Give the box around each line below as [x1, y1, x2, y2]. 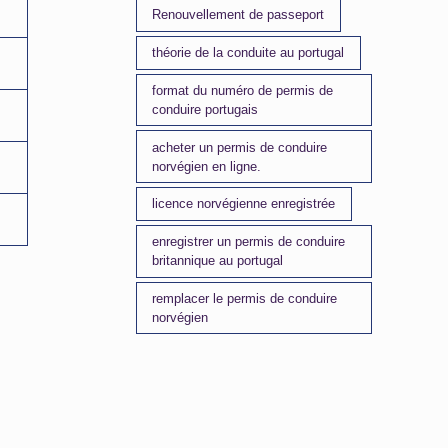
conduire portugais [152, 101, 259, 117]
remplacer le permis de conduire [152, 291, 338, 307]
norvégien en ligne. [152, 158, 262, 174]
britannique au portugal [152, 253, 284, 269]
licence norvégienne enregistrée [152, 196, 336, 212]
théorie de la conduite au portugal [152, 45, 345, 61]
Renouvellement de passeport [152, 7, 325, 23]
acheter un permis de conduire [152, 139, 328, 155]
